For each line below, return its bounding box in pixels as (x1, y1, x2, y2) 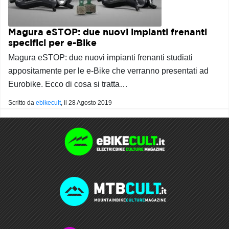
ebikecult (36, 99, 61, 106)
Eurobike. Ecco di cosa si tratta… (8, 80, 128, 88)
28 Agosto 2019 (68, 99, 112, 106)
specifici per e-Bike (8, 37, 97, 48)
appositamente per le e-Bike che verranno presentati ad (8, 66, 209, 75)
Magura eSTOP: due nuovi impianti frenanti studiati (8, 53, 193, 62)
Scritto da (8, 99, 36, 106)
